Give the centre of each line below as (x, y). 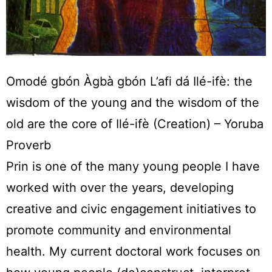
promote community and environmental (119, 230)
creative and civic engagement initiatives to (131, 209)
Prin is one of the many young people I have (133, 166)
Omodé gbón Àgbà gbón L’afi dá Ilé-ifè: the (129, 81)
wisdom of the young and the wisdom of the (133, 102)
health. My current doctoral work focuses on (133, 251)
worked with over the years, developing (120, 187)
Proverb (29, 145)
